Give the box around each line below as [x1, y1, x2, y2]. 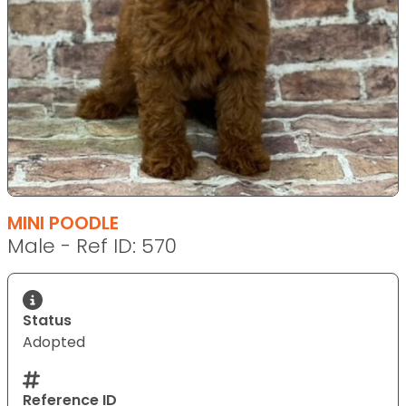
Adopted [23, 332, 85, 353]
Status [23, 310, 72, 331]
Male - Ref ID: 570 [7, 232, 177, 260]
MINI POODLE [7, 210, 119, 236]
